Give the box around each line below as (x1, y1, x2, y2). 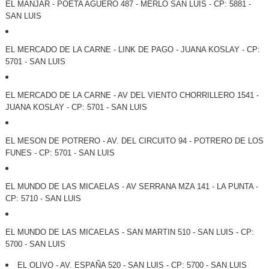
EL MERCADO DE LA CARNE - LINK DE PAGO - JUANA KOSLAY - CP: (5, 45, 260, 55)
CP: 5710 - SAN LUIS (5, 194, 81, 204)
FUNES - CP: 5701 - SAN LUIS (5, 148, 115, 158)
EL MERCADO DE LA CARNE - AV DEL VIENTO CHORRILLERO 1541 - (5, 91, 259, 100)
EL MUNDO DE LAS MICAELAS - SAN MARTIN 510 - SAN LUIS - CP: (5, 228, 254, 237)
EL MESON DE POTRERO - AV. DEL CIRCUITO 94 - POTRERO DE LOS (5, 136, 264, 146)
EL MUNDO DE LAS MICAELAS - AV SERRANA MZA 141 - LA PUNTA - (5, 182, 258, 192)
